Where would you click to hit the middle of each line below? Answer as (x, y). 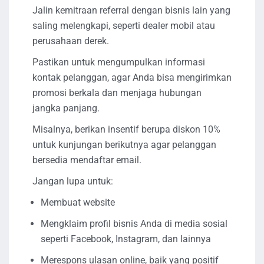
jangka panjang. (66, 108)
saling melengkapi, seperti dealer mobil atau (124, 25)
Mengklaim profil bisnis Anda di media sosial (134, 223)
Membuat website (78, 202)
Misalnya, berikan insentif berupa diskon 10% (126, 129)
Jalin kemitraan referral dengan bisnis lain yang (131, 10)
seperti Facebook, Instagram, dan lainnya (126, 239)
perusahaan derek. (71, 41)
